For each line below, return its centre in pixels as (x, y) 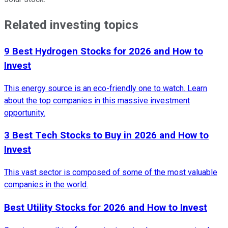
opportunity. (25, 112)
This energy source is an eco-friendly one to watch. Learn (106, 88)
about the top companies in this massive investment (97, 100)
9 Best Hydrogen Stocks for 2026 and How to (104, 51)
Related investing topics (71, 25)
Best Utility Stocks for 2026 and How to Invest (106, 207)
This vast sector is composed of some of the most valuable (111, 173)
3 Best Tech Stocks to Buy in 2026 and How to (106, 136)
